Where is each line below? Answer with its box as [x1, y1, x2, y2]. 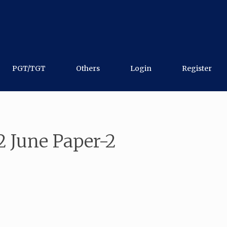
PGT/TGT [12, 64, 46, 73]
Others [76, 64, 100, 73]
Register [182, 64, 212, 73]
